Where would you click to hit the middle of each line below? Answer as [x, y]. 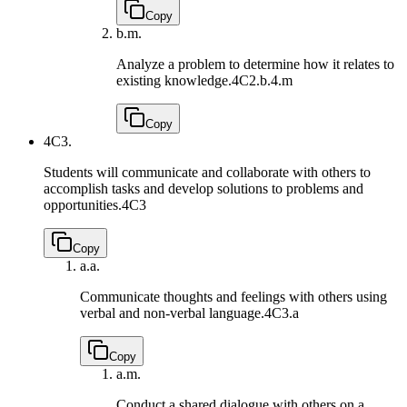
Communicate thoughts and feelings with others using [233, 296]
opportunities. [83, 204]
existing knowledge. [174, 80]
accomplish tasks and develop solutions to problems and [203, 188]
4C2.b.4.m [262, 80]
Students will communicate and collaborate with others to [207, 172]
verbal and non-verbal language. [172, 313]
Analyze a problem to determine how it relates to [255, 64]
